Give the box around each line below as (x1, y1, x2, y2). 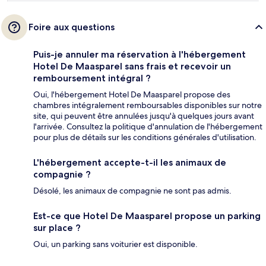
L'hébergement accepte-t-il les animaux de (33, 156, 226, 168)
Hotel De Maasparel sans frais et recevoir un (33, 60, 231, 72)
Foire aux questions (28, 21, 115, 33)
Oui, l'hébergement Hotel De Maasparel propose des (33, 88, 230, 100)
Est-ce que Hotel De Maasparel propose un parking (33, 210, 261, 221)
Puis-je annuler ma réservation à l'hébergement (33, 48, 246, 60)
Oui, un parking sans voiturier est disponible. (33, 238, 198, 249)
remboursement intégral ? (33, 72, 151, 84)
